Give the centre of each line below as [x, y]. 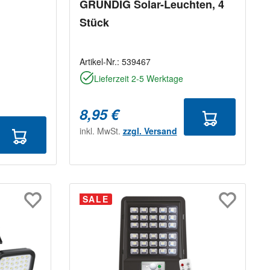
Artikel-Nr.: [100, 62]
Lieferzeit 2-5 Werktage [138, 79]
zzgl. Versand [150, 131]
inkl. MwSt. [101, 131]
